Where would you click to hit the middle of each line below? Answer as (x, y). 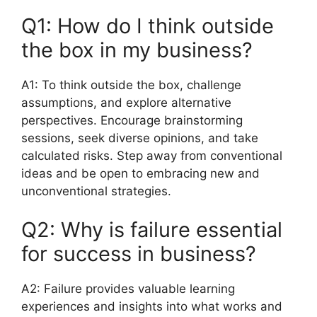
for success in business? (139, 254)
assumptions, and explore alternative (126, 102)
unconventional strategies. (96, 191)
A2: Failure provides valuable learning (128, 289)
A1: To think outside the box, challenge (131, 85)
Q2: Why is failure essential (152, 230)
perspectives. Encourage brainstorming (132, 120)
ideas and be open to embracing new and (140, 173)
